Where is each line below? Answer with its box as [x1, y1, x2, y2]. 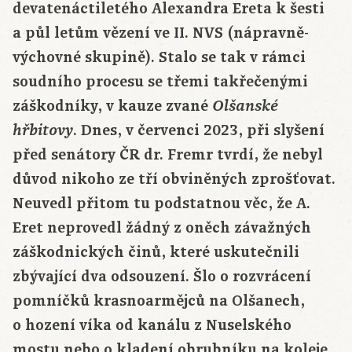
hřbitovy [13, 122, 73, 140]
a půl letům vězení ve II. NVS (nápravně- [13, 23, 309, 44]
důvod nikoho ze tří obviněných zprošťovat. [13, 169, 335, 190]
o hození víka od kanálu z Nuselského [13, 315, 291, 336]
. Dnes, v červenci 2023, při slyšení [73, 120, 324, 141]
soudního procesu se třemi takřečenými [13, 71, 308, 93]
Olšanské [212, 97, 278, 115]
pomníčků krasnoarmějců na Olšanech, [13, 291, 305, 312]
